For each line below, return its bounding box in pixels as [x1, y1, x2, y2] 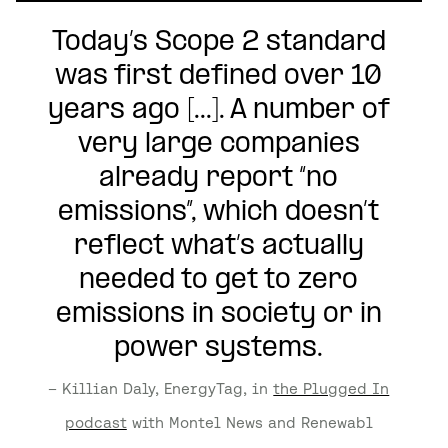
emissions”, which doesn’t [58, 197, 380, 227]
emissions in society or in [55, 299, 382, 329]
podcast [64, 413, 127, 431]
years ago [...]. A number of [47, 95, 390, 125]
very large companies [77, 129, 360, 159]
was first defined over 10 [55, 61, 383, 91]
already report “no [99, 163, 339, 193]
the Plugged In [273, 379, 390, 397]
